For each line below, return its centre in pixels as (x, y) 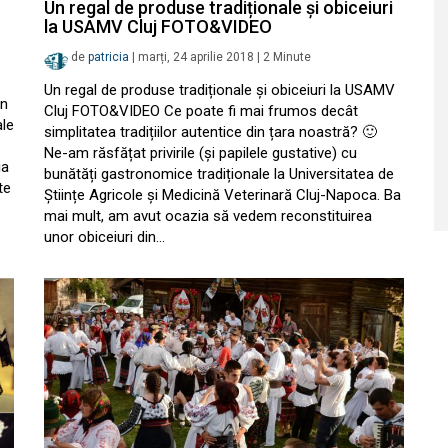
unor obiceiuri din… (104, 237)
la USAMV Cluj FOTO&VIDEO (158, 26)
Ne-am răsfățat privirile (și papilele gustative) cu (200, 153)
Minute (292, 57)
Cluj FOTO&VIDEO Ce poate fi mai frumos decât (201, 111)
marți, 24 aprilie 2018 (196, 57)
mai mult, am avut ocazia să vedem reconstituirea (208, 216)
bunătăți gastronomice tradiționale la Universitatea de (219, 174)
